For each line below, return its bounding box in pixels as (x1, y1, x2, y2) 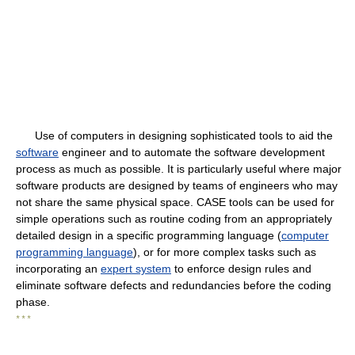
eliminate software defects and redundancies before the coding (16, 279, 331, 292)
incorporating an (16, 262, 101, 276)
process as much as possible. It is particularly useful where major (16, 162, 342, 176)
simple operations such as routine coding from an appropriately (16, 212, 332, 226)
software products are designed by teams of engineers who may (16, 179, 338, 193)
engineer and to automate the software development (59, 146, 325, 159)
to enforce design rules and (171, 262, 311, 276)
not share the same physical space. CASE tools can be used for (16, 196, 334, 209)
